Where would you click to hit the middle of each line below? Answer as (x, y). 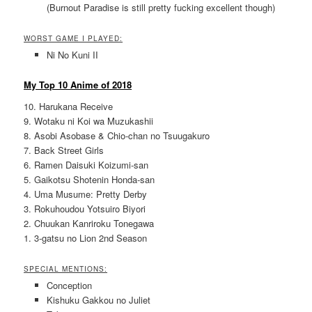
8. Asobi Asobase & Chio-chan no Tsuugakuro (117, 136)
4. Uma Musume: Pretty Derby (86, 194)
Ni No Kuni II (72, 55)
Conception (69, 286)
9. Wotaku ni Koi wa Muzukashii (89, 121)
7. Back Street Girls (64, 150)
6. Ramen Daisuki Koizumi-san (86, 165)
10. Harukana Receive (69, 107)
